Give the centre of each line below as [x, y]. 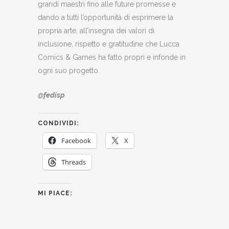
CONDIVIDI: [58, 123]
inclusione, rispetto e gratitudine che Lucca [109, 44]
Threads [74, 162]
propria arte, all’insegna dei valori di [96, 31]
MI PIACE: [55, 193]
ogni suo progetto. [69, 71]
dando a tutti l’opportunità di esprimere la [106, 17]
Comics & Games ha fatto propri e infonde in [112, 57]
